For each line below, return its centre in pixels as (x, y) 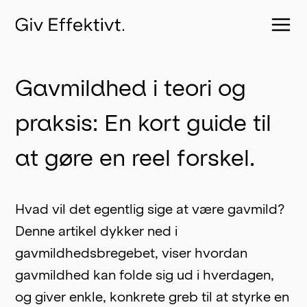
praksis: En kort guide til (144, 123)
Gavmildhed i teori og (131, 88)
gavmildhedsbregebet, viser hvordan (132, 253)
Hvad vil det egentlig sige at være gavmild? (150, 209)
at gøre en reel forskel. (135, 158)
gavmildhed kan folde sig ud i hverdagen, (145, 275)
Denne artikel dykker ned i (97, 231)
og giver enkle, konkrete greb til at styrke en (152, 297)
